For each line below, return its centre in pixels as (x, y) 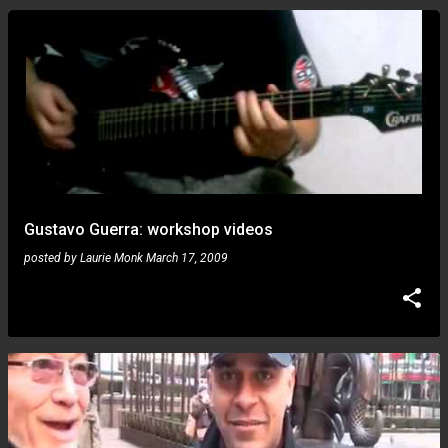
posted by (52, 258)
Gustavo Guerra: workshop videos (148, 229)
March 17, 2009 (187, 258)
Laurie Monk (111, 258)
